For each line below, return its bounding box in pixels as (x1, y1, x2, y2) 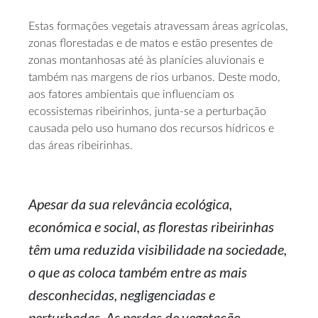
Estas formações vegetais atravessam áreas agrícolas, (28, 20, 288, 32)
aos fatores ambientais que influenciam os (28, 88, 234, 100)
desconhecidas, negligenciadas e (28, 285, 215, 303)
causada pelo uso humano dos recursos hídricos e (28, 122, 274, 134)
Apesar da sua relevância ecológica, (28, 194, 232, 212)
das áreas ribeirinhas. (28, 139, 133, 151)
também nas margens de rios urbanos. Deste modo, (28, 71, 280, 83)
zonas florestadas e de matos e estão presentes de (28, 37, 273, 49)
